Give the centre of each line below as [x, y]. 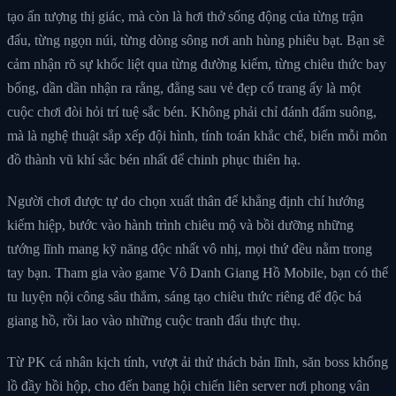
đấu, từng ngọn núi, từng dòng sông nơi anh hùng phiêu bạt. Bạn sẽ [196, 40]
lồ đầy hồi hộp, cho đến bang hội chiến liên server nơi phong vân [188, 385]
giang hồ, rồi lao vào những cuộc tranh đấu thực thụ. [154, 320]
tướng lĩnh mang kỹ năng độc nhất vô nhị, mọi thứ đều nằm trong [190, 248]
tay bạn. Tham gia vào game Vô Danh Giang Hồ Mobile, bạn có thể [198, 272]
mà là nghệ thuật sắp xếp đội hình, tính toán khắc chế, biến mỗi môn [197, 135]
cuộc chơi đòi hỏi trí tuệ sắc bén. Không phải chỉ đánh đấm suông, [192, 111]
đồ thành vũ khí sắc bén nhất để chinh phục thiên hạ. [154, 159]
